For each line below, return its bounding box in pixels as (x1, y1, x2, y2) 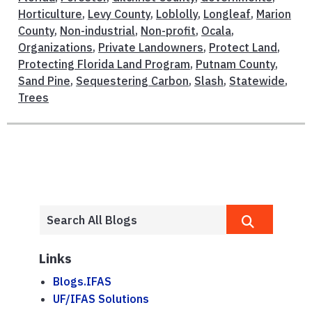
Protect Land (209, 40, 277, 55)
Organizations (18, 40, 93, 55)
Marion (256, 7, 291, 22)
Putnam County (196, 57, 275, 72)
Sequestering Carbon (76, 74, 189, 88)
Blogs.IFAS (53, 274, 111, 289)
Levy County (88, 7, 150, 22)
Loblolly (156, 7, 198, 22)
